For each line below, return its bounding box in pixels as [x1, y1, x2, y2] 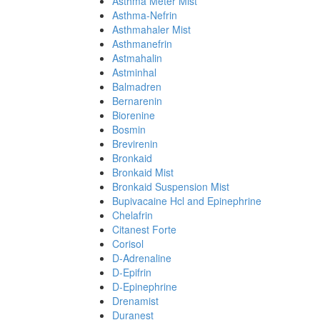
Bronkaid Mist [112, 165, 174, 179]
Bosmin [112, 122, 146, 136]
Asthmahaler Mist [112, 22, 191, 36]
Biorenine [112, 108, 155, 122]
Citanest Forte [112, 222, 176, 236]
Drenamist [112, 294, 159, 308]
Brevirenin [112, 136, 158, 151]
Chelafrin [112, 208, 153, 222]
